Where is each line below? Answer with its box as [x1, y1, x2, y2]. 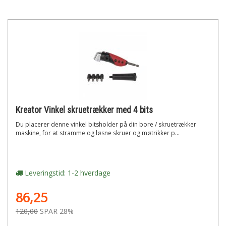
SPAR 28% [40, 206, 74, 216]
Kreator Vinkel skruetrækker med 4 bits [16, 105, 153, 115]
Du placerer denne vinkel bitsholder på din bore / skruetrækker [16, 120, 196, 129]
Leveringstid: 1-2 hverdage [23, 168, 110, 178]
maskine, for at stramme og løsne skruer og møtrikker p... [16, 129, 180, 137]
